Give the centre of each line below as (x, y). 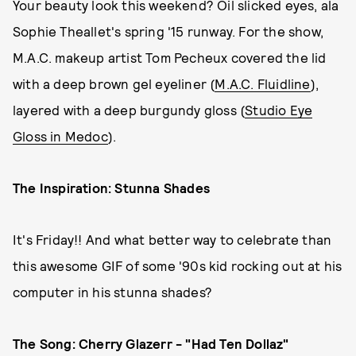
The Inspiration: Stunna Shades (111, 188)
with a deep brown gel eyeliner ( (114, 83)
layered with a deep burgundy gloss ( (129, 110)
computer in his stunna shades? (114, 292)
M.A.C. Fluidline (263, 83)
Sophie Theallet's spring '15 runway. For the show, (168, 31)
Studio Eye (279, 110)
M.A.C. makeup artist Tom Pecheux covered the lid (170, 57)
